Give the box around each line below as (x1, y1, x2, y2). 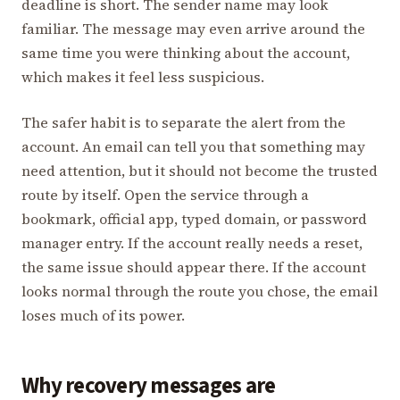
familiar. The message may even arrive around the (21, 18, 365, 38)
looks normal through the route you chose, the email (21, 280, 378, 301)
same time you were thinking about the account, (21, 42, 350, 62)
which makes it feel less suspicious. (21, 66, 264, 87)
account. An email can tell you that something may (21, 136, 365, 156)
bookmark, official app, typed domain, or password (21, 208, 367, 229)
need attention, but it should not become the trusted (21, 160, 378, 180)
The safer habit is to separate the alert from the (21, 112, 346, 132)
